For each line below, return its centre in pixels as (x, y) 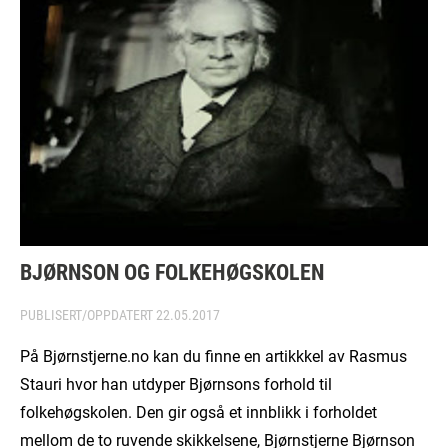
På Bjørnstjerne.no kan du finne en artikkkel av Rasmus (213, 356)
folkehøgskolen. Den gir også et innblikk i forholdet (198, 412)
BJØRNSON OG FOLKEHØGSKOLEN (172, 272)
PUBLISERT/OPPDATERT (88, 315)
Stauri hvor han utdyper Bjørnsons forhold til (176, 384)
